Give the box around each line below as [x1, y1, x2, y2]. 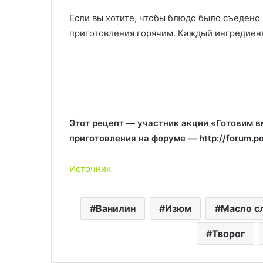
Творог [212, 227, 245, 240]
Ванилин [96, 202, 136, 214]
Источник [69, 163, 111, 174]
